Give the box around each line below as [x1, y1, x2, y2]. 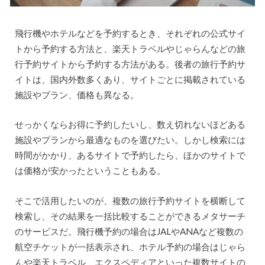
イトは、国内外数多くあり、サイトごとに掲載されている [14, 73, 245, 85]
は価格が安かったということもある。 [14, 165, 166, 176]
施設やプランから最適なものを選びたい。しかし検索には [14, 134, 245, 146]
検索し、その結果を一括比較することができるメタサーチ [14, 210, 245, 221]
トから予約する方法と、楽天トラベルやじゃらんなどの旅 [14, 43, 245, 54]
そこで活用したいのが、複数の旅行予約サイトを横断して [14, 195, 245, 206]
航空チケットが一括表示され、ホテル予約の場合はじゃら [14, 241, 245, 252]
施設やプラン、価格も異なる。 [14, 89, 139, 100]
